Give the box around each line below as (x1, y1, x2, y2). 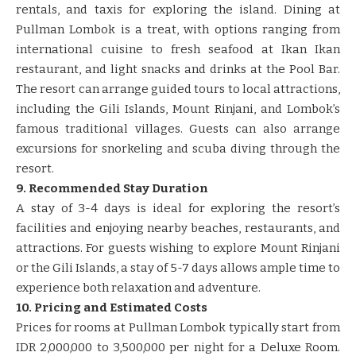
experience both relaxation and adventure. (16, 280, 261, 295)
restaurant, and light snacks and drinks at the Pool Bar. (16, 61, 340, 76)
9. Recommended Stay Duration (16, 180, 208, 195)
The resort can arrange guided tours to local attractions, (16, 81, 340, 96)
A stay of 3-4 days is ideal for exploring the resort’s (16, 200, 340, 215)
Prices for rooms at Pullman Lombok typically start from (16, 319, 340, 335)
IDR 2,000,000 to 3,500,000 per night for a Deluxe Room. (16, 339, 340, 354)
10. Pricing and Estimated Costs (16, 300, 207, 315)
